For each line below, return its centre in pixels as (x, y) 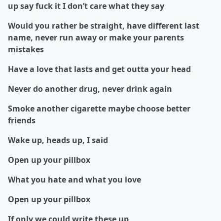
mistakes (26, 50)
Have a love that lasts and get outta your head (100, 69)
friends (22, 121)
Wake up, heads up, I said (59, 140)
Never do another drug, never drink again (90, 89)
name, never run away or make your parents (96, 38)
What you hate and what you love (74, 180)
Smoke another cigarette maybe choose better (99, 109)
